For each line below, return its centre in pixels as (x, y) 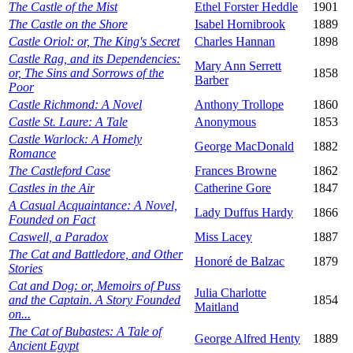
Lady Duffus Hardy (244, 213)
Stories (26, 269)
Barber (212, 80)
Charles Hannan (235, 42)
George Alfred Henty (247, 339)
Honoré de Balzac (240, 262)
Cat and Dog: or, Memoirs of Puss (95, 286)
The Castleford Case (59, 171)
